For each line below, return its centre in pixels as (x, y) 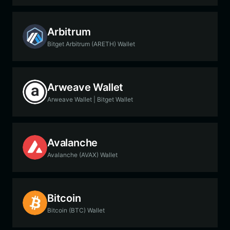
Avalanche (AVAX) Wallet (82, 155)
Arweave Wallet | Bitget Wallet (90, 99)
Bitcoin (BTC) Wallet (76, 210)
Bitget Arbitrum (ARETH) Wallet (91, 44)
